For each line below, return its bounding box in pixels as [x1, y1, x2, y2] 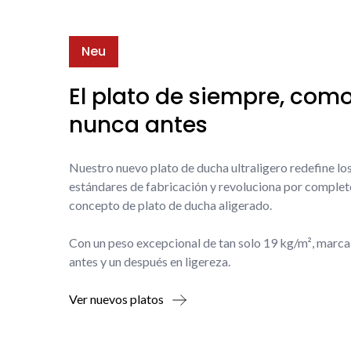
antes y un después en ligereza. [69, 253, 230, 269]
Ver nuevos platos [69, 291, 164, 306]
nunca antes [69, 109, 208, 140]
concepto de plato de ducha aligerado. [69, 197, 272, 212]
